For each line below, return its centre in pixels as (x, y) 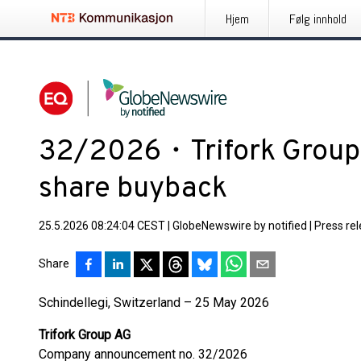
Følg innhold (318, 19)
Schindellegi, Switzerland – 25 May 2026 (154, 303)
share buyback (133, 189)
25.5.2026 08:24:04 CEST (102, 226)
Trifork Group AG (85, 335)
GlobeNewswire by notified (240, 226)
